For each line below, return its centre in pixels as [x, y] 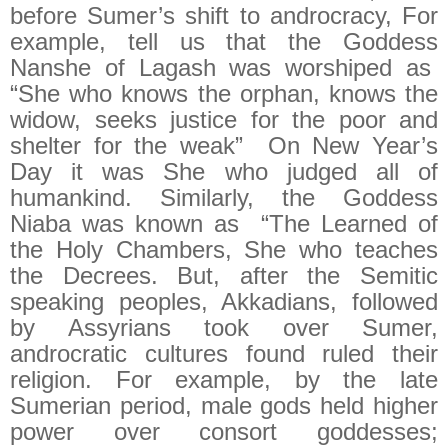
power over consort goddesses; [224, 432]
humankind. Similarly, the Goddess [224, 198]
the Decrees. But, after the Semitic [224, 276]
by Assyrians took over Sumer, [224, 328]
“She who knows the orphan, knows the [224, 94]
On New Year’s [353, 146]
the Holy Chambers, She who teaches [224, 250]
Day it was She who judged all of [224, 172]
